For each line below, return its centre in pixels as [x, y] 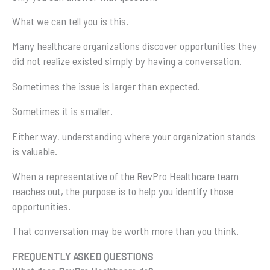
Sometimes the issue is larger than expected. [106, 86]
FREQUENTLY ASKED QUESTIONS [83, 256]
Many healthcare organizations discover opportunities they [134, 46]
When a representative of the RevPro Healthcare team [125, 176]
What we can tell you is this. [70, 21]
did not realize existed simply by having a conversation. [127, 61]
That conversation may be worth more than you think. [125, 231]
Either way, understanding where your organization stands [134, 136]
